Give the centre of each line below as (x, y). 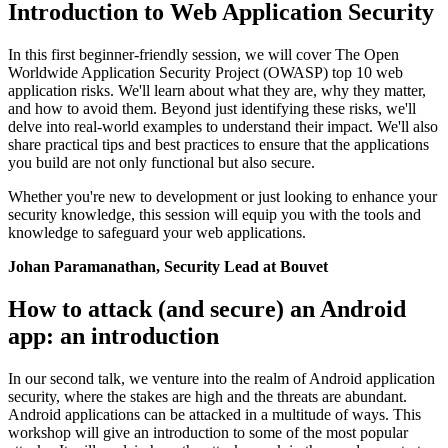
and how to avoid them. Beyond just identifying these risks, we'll (212, 108)
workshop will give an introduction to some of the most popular (208, 432)
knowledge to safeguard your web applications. (157, 232)
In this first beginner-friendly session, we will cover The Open (203, 54)
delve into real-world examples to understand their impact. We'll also (223, 126)
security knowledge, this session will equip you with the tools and (214, 214)
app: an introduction (113, 335)
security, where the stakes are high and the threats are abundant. (207, 396)
